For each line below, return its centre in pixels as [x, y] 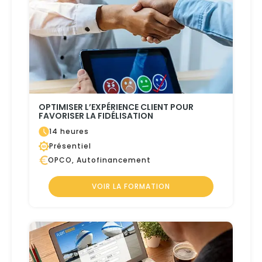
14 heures [69, 132]
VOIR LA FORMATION [131, 187]
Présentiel [70, 146]
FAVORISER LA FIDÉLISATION [96, 116]
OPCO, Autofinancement [99, 160]
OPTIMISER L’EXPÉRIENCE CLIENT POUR [116, 107]
